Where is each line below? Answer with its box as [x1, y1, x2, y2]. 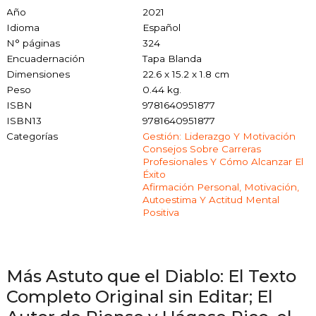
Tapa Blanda [142, 52, 202, 64]
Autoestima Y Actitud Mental [142, 193, 279, 205]
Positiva [142, 206, 179, 218]
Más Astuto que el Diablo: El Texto [6, 265, 296, 286]
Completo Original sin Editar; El [6, 286, 273, 307]
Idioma [6, 21, 39, 33]
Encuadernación [6, 52, 85, 64]
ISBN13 [6, 114, 42, 126]
